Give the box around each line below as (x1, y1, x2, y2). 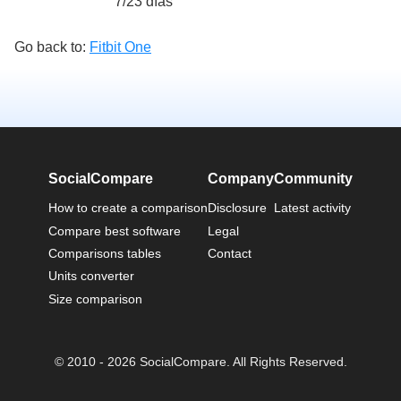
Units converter (48, 269, 134, 284)
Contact (208, 245, 252, 260)
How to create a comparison (48, 200, 208, 216)
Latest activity (274, 200, 351, 216)
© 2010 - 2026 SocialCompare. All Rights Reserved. (54, 355, 347, 370)
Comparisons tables (48, 245, 161, 260)
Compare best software (48, 223, 181, 238)
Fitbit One (90, 39, 151, 55)
